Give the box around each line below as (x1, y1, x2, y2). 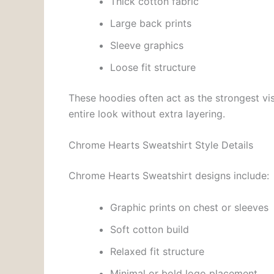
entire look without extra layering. (68, 107, 225, 120)
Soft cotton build (110, 223, 189, 236)
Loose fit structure (110, 61, 196, 73)
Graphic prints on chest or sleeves (110, 201, 268, 214)
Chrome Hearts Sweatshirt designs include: (68, 169, 269, 182)
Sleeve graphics (110, 39, 183, 51)
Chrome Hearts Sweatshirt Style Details (68, 139, 253, 152)
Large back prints (110, 17, 191, 29)
